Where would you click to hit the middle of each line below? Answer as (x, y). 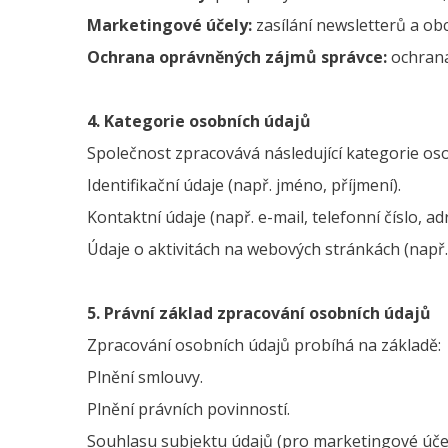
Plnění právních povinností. (188, 409)
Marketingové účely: (171, 25)
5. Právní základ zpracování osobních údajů (259, 313)
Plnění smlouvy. (145, 377)
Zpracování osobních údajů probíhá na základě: (264, 345)
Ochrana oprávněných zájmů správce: (239, 57)
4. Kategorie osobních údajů (199, 121)
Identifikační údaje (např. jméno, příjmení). (244, 185)
